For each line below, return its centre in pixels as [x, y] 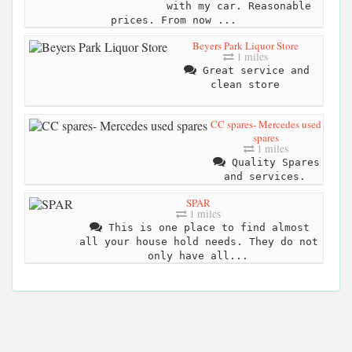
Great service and [253, 70]
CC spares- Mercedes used [266, 124]
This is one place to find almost [205, 227]
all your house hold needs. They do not [198, 241]
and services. [265, 176]
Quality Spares [273, 162]
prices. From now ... [173, 20]
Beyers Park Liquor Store [246, 45]
